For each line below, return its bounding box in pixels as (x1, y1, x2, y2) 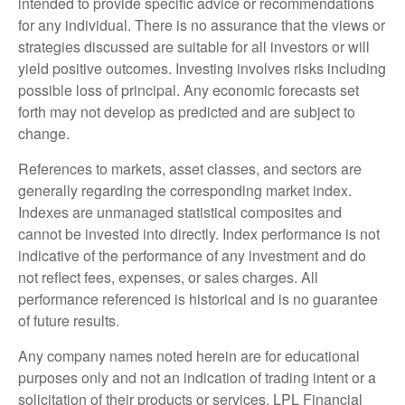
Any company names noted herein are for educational (18, 344, 360, 366)
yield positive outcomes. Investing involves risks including (18, 57, 386, 79)
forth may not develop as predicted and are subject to (18, 100, 355, 122)
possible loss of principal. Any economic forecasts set (18, 79, 359, 100)
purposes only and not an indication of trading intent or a (18, 366, 376, 388)
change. (18, 122, 70, 144)
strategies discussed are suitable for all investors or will (18, 35, 370, 57)
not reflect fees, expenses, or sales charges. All (18, 266, 318, 287)
